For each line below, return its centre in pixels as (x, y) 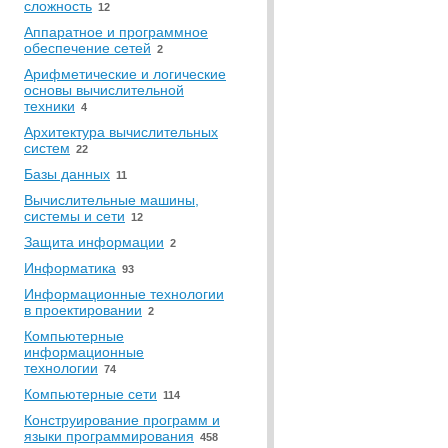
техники (49, 106)
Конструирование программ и (122, 420)
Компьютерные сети (90, 394)
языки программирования (109, 436)
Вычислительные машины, (111, 200)
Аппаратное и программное (116, 32)
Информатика (70, 268)
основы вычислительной (104, 90)
